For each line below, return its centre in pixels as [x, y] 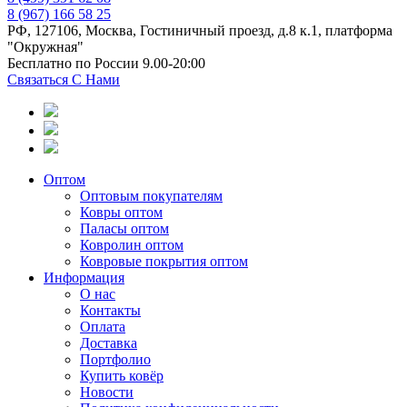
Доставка [109, 343]
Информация [84, 278]
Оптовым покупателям [151, 196]
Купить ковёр [122, 376]
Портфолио [115, 360]
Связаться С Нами [64, 80]
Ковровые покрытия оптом [164, 262]
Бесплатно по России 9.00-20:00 [106, 64]
